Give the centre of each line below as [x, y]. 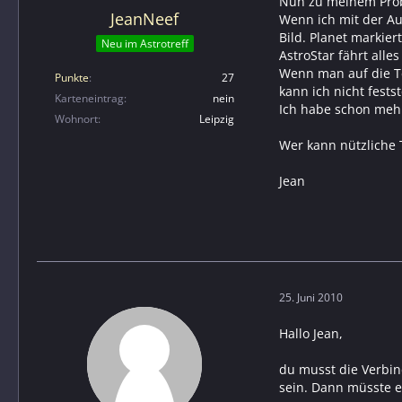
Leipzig [217, 119]
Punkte [72, 78]
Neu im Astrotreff [144, 44]
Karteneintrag [89, 99]
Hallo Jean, [311, 333]
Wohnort [76, 119]
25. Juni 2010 [311, 298]
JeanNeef [144, 18]
